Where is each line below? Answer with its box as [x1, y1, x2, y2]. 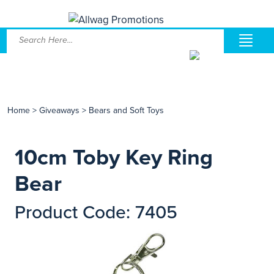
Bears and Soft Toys [89, 105, 164, 116]
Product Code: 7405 [15, 201, 177, 224]
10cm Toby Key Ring [15, 144, 213, 171]
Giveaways [39, 105, 80, 116]
